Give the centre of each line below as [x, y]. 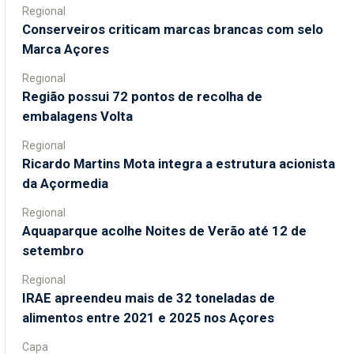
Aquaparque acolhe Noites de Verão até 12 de [164, 230]
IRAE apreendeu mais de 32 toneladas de [149, 298]
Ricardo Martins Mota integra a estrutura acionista [179, 163]
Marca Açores [66, 49]
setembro [53, 250]
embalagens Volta [77, 116]
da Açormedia [65, 183]
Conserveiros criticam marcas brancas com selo [173, 29]
